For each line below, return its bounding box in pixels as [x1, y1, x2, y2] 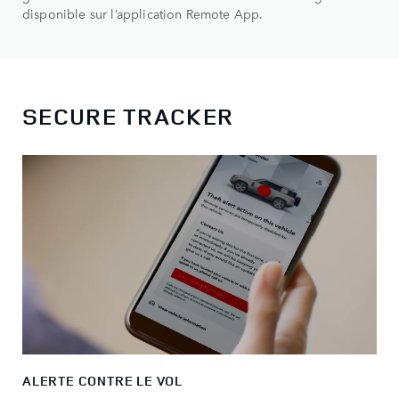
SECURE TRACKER [22, 100, 234, 132]
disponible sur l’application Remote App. [22, 4, 264, 23]
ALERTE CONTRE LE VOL [22, 370, 186, 390]
